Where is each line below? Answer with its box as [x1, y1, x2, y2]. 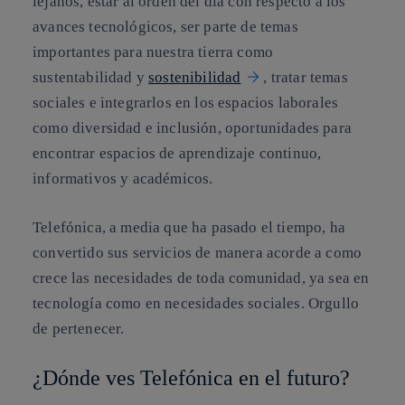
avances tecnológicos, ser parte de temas [33, 18, 298, 36]
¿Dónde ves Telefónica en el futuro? [33, 366, 350, 391]
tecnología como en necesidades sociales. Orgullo [33, 294, 360, 312]
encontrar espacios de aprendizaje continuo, [33, 145, 322, 163]
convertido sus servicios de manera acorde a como [33, 243, 363, 261]
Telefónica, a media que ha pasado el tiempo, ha [33, 218, 345, 236]
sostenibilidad [148, 69, 241, 87]
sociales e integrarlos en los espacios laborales [33, 94, 339, 112]
